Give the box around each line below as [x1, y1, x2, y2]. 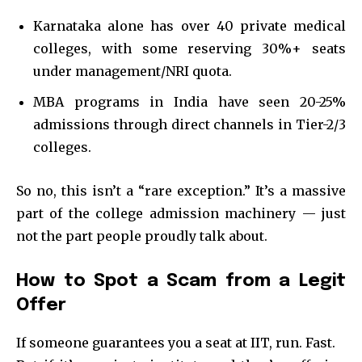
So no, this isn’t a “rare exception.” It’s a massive [16, 182, 346, 199]
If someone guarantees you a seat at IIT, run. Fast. [16, 334, 335, 351]
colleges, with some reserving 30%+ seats [33, 40, 346, 57]
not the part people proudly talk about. [16, 227, 267, 244]
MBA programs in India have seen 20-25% [33, 93, 346, 110]
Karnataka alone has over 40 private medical [33, 17, 346, 34]
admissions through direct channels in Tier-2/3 [33, 116, 346, 133]
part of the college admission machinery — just [16, 204, 346, 221]
